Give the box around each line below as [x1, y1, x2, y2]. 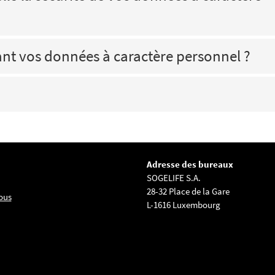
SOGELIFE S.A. [147, 172, 201, 184]
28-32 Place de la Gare [147, 185, 230, 197]
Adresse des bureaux [147, 158, 233, 170]
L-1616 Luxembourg [147, 199, 220, 211]
